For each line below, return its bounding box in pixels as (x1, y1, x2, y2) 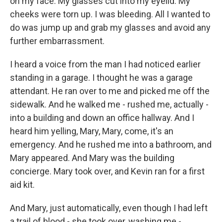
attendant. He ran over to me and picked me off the (10, 86, 210, 96)
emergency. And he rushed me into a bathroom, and (10, 139, 212, 150)
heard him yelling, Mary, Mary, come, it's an (10, 126, 173, 136)
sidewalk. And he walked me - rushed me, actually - (10, 99, 209, 110)
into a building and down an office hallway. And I (10, 112, 194, 123)
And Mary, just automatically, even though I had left (10, 203, 208, 213)
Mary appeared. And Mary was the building (10, 153, 174, 163)
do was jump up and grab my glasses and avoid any (10, 22, 211, 33)
